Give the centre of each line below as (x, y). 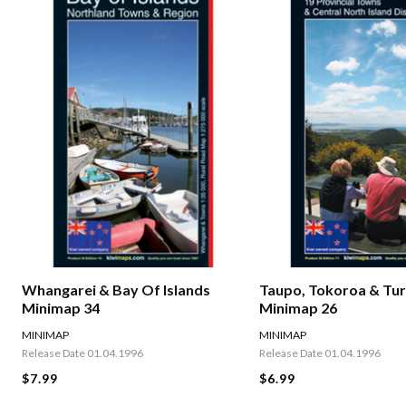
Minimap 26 (299, 308)
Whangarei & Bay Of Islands (116, 290)
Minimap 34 (61, 308)
